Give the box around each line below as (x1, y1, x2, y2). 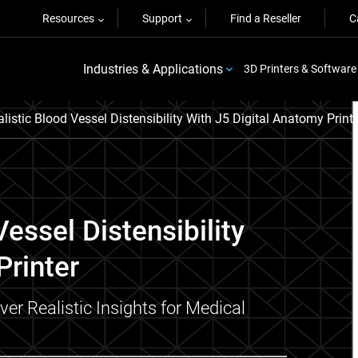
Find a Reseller (230, 12, 301, 25)
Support (142, 12, 182, 25)
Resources (42, 12, 94, 25)
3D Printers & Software (243, 62, 356, 75)
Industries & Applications (82, 61, 223, 77)
